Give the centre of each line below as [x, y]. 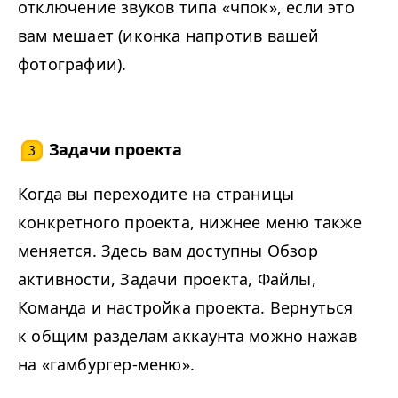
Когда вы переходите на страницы [156, 193]
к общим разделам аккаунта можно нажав [188, 335]
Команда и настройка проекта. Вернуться [186, 307]
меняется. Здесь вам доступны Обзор [168, 250]
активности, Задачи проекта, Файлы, [167, 279]
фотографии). [72, 64]
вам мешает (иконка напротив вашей [169, 35]
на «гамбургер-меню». [106, 364]
